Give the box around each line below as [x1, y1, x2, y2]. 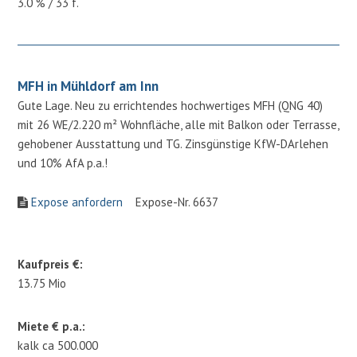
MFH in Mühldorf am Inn [18, 76, 159, 95]
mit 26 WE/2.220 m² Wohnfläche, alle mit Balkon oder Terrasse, [18, 116, 339, 132]
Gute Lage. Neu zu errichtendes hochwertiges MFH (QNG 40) [18, 97, 324, 113]
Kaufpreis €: [18, 256, 84, 272]
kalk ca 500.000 [18, 337, 99, 353]
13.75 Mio [18, 275, 67, 291]
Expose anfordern [31, 194, 124, 210]
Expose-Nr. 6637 [123, 194, 219, 210]
